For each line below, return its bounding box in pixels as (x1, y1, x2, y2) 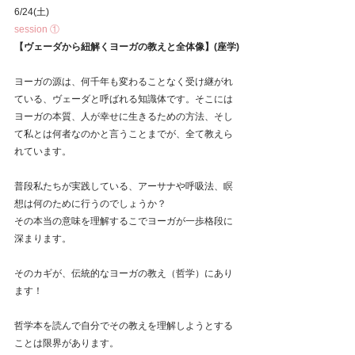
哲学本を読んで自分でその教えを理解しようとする (14, 320, 233, 332)
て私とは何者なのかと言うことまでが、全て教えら (14, 128, 233, 140)
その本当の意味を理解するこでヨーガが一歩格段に (14, 216, 233, 227)
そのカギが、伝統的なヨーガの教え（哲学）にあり (14, 268, 233, 280)
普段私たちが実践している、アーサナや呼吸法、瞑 (14, 181, 233, 193)
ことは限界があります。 (14, 338, 119, 349)
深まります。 (14, 233, 71, 245)
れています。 (14, 146, 71, 158)
